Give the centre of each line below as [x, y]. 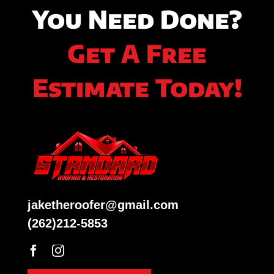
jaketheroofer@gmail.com [103, 205]
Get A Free [137, 53]
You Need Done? [137, 19]
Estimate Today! [137, 87]
